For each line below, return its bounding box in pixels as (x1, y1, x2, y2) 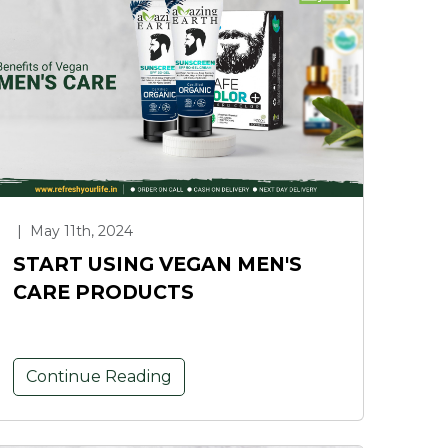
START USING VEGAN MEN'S (13, 251, 302, 276)
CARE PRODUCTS (13, 279, 194, 304)
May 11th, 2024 (26, 221, 133, 240)
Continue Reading (26, 366, 172, 386)
